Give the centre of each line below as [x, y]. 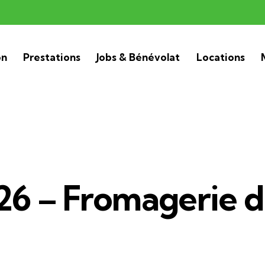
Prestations [52, 57]
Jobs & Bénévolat [138, 57]
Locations [220, 57]
